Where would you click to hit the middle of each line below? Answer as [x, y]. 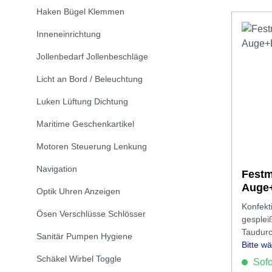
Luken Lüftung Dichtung [82, 101]
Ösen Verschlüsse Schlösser [91, 214]
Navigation [57, 169]
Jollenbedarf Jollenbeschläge [92, 56]
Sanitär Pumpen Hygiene [84, 236]
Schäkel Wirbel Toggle [79, 259]
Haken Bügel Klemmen [80, 12]
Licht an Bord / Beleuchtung [90, 79]
